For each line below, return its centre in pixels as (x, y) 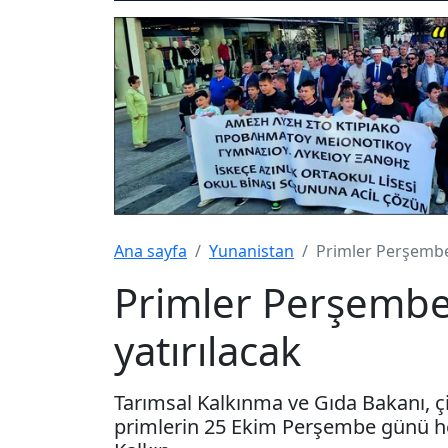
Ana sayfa (150, 250)
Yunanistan (251, 250)
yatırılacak (207, 350)
